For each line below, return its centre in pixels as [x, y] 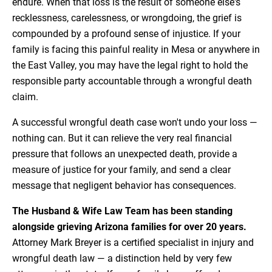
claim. [25, 97]
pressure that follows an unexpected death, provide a [125, 154]
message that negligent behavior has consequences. [124, 186]
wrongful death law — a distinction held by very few [122, 259]
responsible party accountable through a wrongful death [132, 81]
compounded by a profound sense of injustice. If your [126, 34]
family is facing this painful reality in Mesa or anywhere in [136, 50]
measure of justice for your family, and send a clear [121, 170]
